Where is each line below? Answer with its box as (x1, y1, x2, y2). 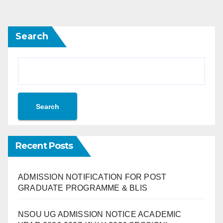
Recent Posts (15, 140, 73, 151)
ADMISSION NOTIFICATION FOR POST (18, 173, 167, 181)
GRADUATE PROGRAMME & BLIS (18, 184, 147, 192)
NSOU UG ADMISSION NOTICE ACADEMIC (18, 210, 182, 219)
